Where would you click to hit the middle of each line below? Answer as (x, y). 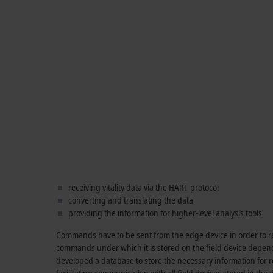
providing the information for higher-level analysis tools (165, 213)
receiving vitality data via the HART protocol (144, 187)
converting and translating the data (131, 200)
